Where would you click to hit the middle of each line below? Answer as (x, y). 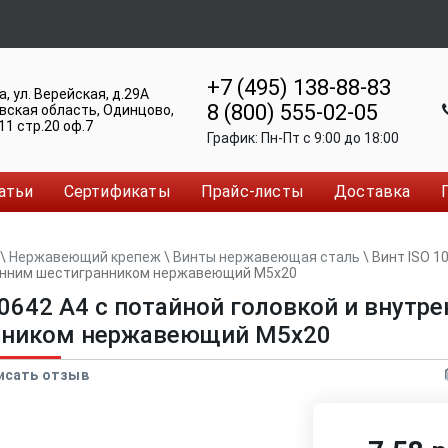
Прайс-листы (252, 191)
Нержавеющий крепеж (85, 257)
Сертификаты (117, 191)
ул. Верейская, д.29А (80, 94)
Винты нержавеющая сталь (266, 257)
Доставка (372, 191)
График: (233, 137)
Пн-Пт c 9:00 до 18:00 (329, 137)
